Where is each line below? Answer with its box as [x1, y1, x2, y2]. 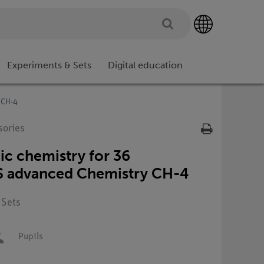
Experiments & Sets [7, 60, 91, 71]
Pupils [18, 232, 44, 242]
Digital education [108, 60, 183, 71]
